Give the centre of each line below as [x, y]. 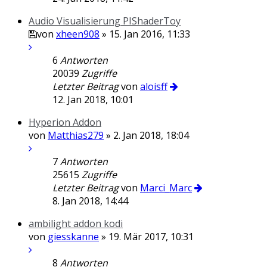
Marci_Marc [166, 188]
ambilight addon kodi [76, 223]
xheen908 [78, 34]
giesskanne [73, 237]
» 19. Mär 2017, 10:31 [146, 237]
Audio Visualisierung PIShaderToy [105, 21]
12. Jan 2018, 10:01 [93, 100]
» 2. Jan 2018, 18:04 [146, 135]
